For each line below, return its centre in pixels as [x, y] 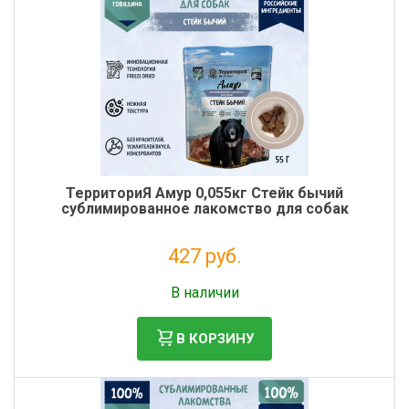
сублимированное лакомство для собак [204, 209]
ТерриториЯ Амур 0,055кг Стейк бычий [204, 193]
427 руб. [204, 256]
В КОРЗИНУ [215, 338]
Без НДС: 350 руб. [204, 278]
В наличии [204, 293]
